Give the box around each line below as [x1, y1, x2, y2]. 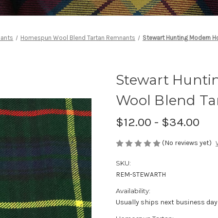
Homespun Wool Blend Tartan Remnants [20, 34, 136, 42]
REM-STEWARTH [116, 170, 166, 179]
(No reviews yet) [162, 139, 212, 147]
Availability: [116, 187, 150, 195]
